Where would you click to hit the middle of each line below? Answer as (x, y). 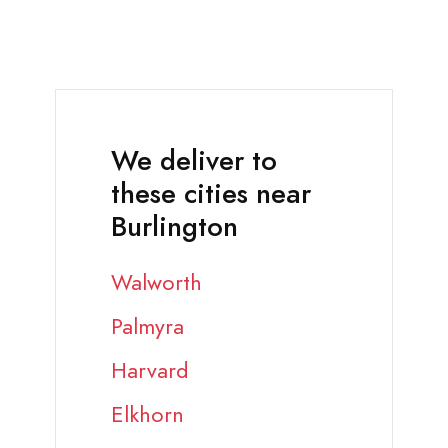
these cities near (211, 194)
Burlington (174, 227)
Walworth (156, 283)
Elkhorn (147, 415)
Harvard (150, 371)
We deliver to (194, 161)
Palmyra (147, 327)
